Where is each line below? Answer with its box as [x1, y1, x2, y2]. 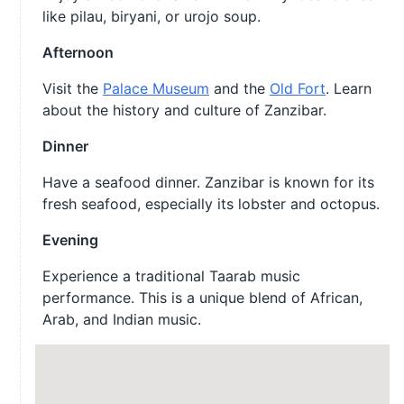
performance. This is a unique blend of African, [42, 289, 363, 307]
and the [209, 79, 270, 97]
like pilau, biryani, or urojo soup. [42, 7, 261, 25]
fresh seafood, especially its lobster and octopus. [42, 195, 380, 213]
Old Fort [270, 79, 326, 97]
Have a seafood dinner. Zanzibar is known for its [42, 173, 374, 191]
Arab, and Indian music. [42, 310, 201, 328]
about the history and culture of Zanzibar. [42, 101, 326, 119]
